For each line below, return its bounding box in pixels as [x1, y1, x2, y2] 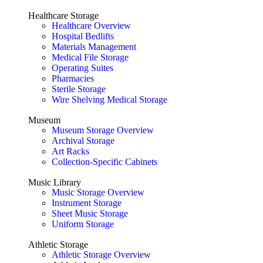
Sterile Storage [52, 84, 106, 95]
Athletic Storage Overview [52, 249, 151, 260]
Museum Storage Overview [52, 125, 154, 136]
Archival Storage [52, 136, 114, 146]
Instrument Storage [52, 198, 122, 208]
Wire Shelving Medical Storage [52, 95, 167, 105]
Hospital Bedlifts [52, 31, 114, 42]
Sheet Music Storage [52, 208, 128, 219]
